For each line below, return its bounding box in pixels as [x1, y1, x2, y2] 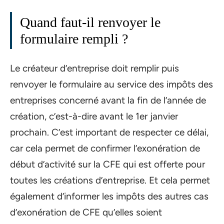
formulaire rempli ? [20, 31, 128, 46]
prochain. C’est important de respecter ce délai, [10, 126, 208, 138]
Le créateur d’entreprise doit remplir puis [10, 62, 179, 74]
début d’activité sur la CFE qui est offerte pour [10, 158, 205, 170]
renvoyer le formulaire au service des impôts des [10, 78, 213, 90]
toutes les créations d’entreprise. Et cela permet [10, 174, 210, 186]
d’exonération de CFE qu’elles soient [10, 206, 162, 218]
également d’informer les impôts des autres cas [10, 190, 208, 202]
